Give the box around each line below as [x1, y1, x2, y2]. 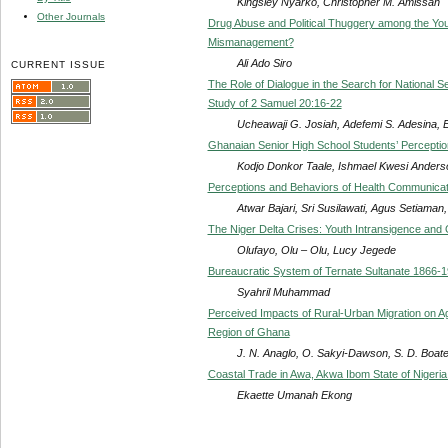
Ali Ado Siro [236, 56, 292, 69]
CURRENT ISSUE [11, 58, 107, 70]
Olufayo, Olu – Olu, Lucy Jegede [236, 243, 396, 256]
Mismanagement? [207, 35, 294, 48]
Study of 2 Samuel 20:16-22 [207, 96, 342, 109]
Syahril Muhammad [236, 285, 330, 298]
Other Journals [37, 10, 105, 22]
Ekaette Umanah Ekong [236, 388, 352, 401]
